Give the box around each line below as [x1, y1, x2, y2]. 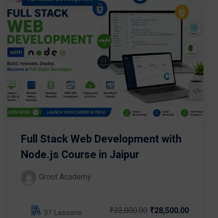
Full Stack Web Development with [21, 131, 182, 147]
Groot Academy [39, 171, 91, 183]
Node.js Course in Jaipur [21, 147, 139, 163]
